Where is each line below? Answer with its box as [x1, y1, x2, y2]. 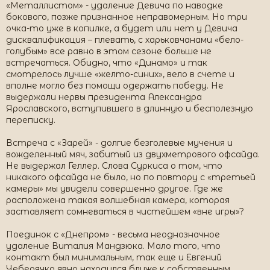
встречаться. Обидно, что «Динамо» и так [6, 57, 207, 68]
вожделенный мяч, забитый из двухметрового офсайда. [6, 149, 260, 160]
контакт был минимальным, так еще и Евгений [6, 252, 222, 263]
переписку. [6, 115, 55, 125]
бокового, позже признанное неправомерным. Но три [6, 11, 247, 22]
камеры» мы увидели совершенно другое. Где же [6, 183, 223, 194]
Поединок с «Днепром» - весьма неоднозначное [6, 229, 220, 240]
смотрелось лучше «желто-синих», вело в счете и [6, 69, 234, 80]
